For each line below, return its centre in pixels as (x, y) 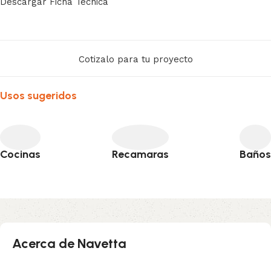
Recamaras (140, 154)
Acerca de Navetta (69, 243)
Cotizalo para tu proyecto (135, 60)
